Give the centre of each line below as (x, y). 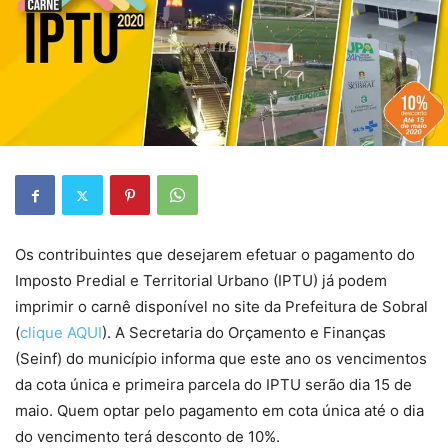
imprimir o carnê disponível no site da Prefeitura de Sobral (221, 307)
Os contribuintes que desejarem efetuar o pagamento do (215, 255)
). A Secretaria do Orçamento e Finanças (244, 333)
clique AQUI (61, 333)
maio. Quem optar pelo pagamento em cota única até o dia (219, 411)
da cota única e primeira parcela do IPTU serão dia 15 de (213, 385)
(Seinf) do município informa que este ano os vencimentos (221, 359)
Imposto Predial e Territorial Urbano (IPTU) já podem (201, 281)
